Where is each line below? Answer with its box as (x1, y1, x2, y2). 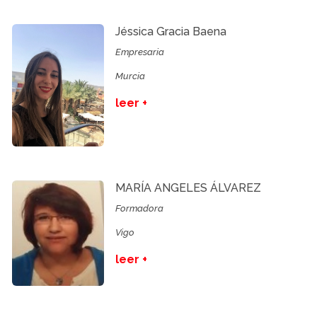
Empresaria (115, 47, 165, 57)
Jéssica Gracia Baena (115, 25, 227, 38)
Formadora (115, 203, 164, 214)
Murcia (115, 71, 146, 81)
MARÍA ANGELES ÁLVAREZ (115, 181, 262, 195)
